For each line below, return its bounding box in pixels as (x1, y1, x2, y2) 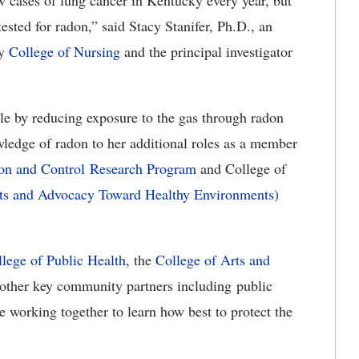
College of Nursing (9, 42, 120, 61)
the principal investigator (145, 42, 292, 61)
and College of (196, 159, 286, 178)
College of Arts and (155, 250, 270, 269)
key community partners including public (33, 276, 272, 295)
